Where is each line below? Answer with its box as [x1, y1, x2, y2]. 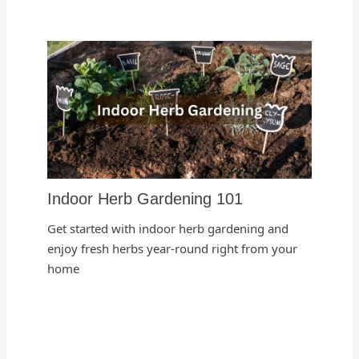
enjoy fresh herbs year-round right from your [47, 240, 298, 257]
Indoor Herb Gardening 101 [47, 190, 244, 208]
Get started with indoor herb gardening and [47, 220, 289, 237]
